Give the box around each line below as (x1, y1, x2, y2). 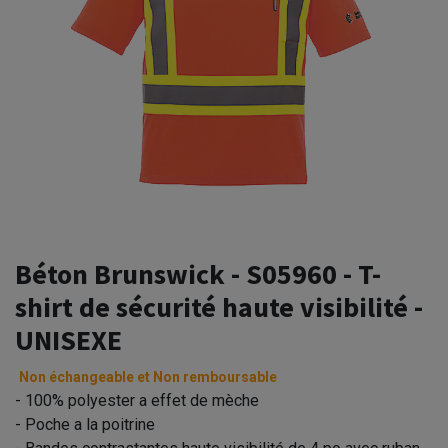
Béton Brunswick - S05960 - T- (15, 255, 381, 292)
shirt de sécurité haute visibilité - (15, 288, 423, 325)
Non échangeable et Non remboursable (19, 368, 277, 385)
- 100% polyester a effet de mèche (15, 390, 259, 410)
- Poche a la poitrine (15, 414, 155, 434)
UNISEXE (15, 321, 122, 358)
